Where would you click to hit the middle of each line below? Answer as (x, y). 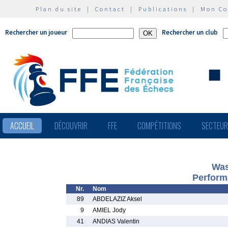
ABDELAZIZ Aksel (117, 199)
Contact (110, 9)
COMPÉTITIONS (159, 126)
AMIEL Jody (109, 210)
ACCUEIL (22, 126)
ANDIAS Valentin (116, 221)
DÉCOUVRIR (71, 126)
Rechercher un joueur (36, 32)
